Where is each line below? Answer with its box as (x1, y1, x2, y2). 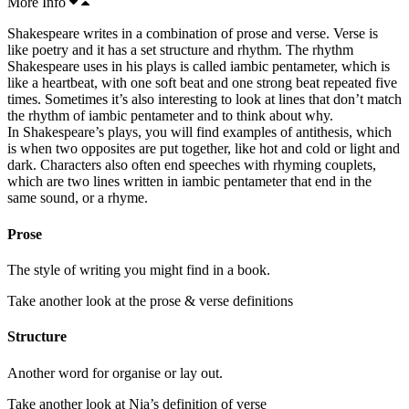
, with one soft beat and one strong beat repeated (94, 75, 375, 91)
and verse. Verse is (267, 26, 378, 42)
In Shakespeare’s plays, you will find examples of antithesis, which (7, 124, 392, 141)
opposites (81, 141, 135, 157)
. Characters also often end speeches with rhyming (33, 157, 325, 173)
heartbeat (42, 75, 94, 91)
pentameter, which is (268, 58, 390, 75)
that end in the (287, 173, 372, 190)
